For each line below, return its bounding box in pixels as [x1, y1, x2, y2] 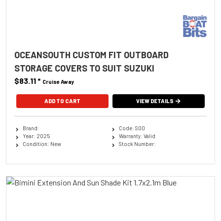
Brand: [22, 125, 39, 131]
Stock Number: [118, 141, 156, 147]
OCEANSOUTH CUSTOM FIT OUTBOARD [14, 49, 169, 60]
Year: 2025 [22, 133, 50, 139]
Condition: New [22, 141, 61, 147]
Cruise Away [42, 78, 74, 85]
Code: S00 [118, 125, 145, 131]
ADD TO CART [44, 98, 80, 104]
